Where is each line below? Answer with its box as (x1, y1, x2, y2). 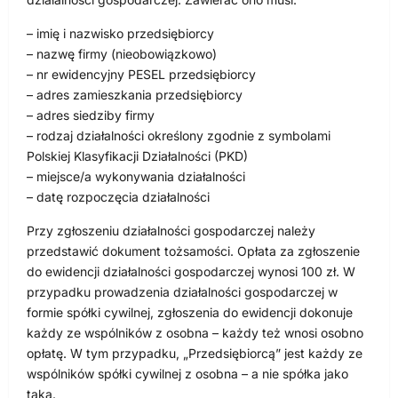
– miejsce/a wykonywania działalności (27, 168, 245, 184)
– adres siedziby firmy (27, 107, 155, 123)
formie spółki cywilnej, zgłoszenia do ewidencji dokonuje (27, 304, 353, 320)
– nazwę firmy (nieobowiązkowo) (27, 45, 217, 61)
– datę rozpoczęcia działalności (27, 188, 210, 204)
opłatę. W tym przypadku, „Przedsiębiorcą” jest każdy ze (27, 345, 362, 361)
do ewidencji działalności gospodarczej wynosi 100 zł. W (27, 263, 355, 279)
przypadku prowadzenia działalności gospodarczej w (27, 283, 338, 299)
